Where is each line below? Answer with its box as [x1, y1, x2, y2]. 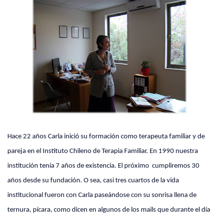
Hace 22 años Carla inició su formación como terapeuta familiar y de [7, 133, 205, 140]
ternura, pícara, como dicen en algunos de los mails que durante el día [7, 206, 210, 214]
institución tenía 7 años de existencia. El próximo [7, 162, 151, 170]
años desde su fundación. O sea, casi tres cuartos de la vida [7, 177, 179, 184]
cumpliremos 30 [152, 162, 199, 170]
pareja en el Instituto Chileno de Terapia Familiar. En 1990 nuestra [7, 148, 198, 155]
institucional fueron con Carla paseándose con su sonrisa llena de [7, 192, 197, 199]
